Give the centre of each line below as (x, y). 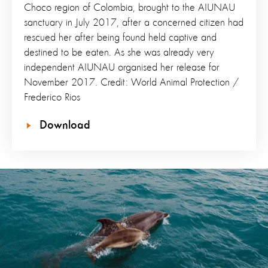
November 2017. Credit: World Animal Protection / (131, 83)
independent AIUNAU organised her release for (122, 68)
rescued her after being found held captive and (120, 38)
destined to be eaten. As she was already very (119, 53)
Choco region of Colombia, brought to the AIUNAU (130, 8)
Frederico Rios (52, 98)
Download (65, 126)
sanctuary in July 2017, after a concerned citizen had (134, 23)
